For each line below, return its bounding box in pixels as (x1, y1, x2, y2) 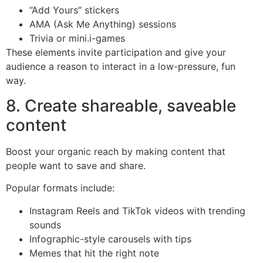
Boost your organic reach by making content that (6, 145, 225, 157)
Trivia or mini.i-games (29, 32, 125, 45)
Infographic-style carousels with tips (29, 232, 191, 245)
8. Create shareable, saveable (6, 95, 236, 116)
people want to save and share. (6, 159, 146, 171)
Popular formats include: (6, 182, 114, 194)
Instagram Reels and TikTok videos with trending (29, 204, 245, 217)
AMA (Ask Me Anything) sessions (29, 18, 176, 31)
